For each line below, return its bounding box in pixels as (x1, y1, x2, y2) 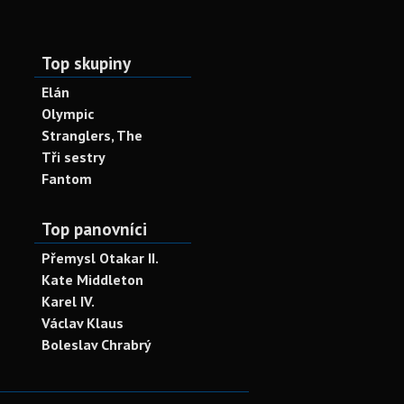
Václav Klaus (41, 314, 124, 332)
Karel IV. (41, 292, 95, 310)
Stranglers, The (41, 126, 142, 144)
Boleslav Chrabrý (41, 335, 151, 353)
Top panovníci (41, 217, 147, 240)
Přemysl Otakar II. (41, 249, 159, 267)
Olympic (41, 105, 94, 123)
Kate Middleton (41, 271, 143, 289)
